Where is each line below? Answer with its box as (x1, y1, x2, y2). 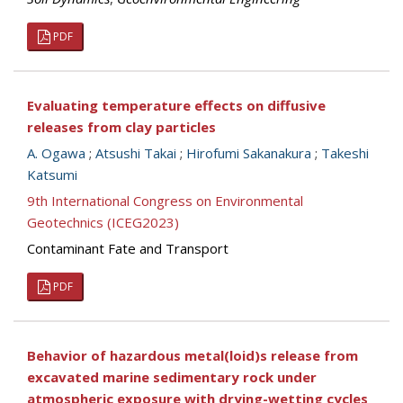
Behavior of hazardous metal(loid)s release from (27, 346, 358, 364)
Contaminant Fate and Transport (27, 239, 228, 257)
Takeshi (321, 144, 369, 162)
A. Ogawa (27, 144, 85, 162)
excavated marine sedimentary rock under (27, 368, 317, 386)
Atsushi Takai (95, 144, 176, 162)
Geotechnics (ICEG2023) (27, 213, 179, 231)
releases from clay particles (27, 118, 216, 136)
